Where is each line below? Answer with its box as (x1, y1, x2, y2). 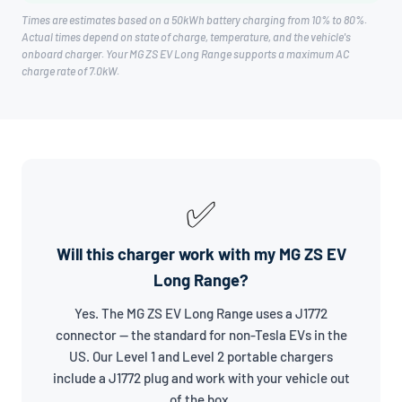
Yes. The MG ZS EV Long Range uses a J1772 (74, 305, 328, 322)
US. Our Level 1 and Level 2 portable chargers (69, 348, 333, 365)
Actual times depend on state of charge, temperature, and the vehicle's (22, 31, 351, 44)
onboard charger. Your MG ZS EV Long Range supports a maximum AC (22, 48, 349, 61)
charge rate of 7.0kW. (22, 65, 119, 78)
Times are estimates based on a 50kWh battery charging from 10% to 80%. (22, 13, 367, 27)
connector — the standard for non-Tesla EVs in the (55, 327, 347, 344)
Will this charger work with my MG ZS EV (56, 244, 346, 265)
